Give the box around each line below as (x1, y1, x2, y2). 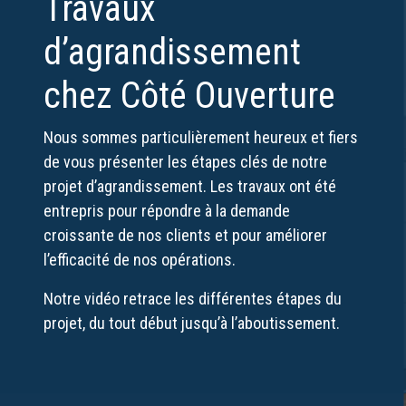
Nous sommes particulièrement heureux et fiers (43, 128, 358, 147)
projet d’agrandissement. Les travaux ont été (43, 177, 336, 196)
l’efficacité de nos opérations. (43, 250, 236, 269)
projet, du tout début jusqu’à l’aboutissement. (43, 314, 340, 333)
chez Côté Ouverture (43, 74, 335, 117)
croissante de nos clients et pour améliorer (43, 226, 327, 245)
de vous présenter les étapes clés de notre (43, 152, 327, 171)
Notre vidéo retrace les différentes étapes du (43, 289, 342, 308)
